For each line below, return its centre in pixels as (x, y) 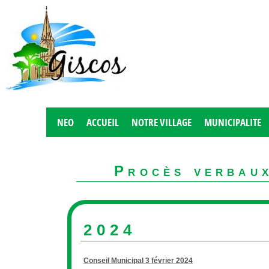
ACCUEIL (102, 122)
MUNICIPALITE (233, 122)
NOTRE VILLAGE (162, 122)
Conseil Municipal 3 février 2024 (138, 261)
